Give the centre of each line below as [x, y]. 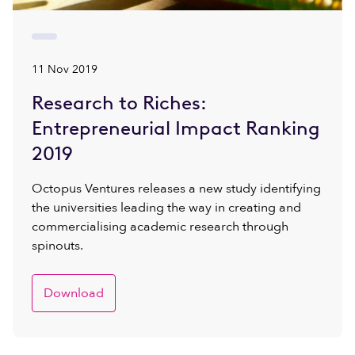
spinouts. [57, 246]
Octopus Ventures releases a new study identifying [176, 189]
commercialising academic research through [160, 227]
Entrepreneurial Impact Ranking [176, 128]
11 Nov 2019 [65, 69]
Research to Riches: [119, 103]
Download [74, 293]
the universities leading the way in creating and [166, 208]
